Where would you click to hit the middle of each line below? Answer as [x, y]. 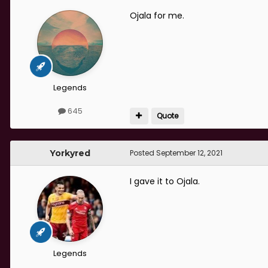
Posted [143, 153]
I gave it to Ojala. [166, 182]
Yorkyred [70, 153]
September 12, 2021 [189, 153]
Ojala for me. [158, 15]
